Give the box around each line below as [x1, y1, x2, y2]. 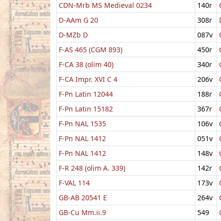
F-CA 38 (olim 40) [59, 59, 113, 69]
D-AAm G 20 [59, 15, 98, 25]
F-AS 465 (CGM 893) [59, 44, 122, 54]
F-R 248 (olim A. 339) [59, 163, 125, 173]
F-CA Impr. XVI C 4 [59, 74, 117, 84]
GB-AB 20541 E [59, 192, 107, 202]
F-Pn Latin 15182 [59, 104, 113, 113]
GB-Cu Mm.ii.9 [59, 207, 106, 217]
